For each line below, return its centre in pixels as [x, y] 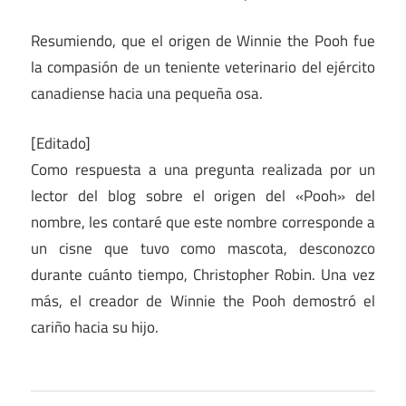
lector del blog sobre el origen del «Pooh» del [203, 195]
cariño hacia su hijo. [95, 327]
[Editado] [61, 143]
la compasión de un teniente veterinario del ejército [203, 68]
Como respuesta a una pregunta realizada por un [203, 169]
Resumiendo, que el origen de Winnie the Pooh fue [203, 41]
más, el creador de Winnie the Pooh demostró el [203, 300]
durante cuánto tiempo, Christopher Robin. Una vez [203, 274]
